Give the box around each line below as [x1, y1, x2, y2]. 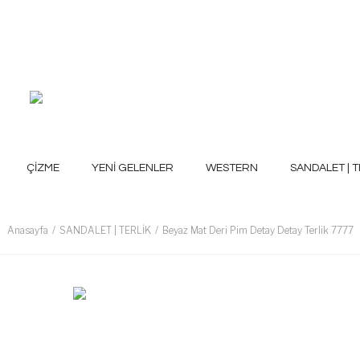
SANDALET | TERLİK [59, 224, 151, 236]
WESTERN [206, 162, 258, 174]
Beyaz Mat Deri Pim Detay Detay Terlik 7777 [162, 224, 354, 236]
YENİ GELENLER [92, 162, 174, 174]
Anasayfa [6, 224, 48, 236]
